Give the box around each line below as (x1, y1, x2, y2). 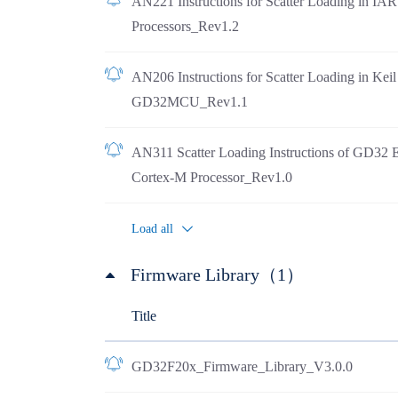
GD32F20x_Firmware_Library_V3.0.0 (131, 359, 353, 374)
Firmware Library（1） (130, 265, 304, 284)
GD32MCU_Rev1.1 (131, 94, 248, 109)
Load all (131, 222, 173, 235)
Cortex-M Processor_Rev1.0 (131, 170, 292, 185)
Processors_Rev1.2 (131, 19, 239, 34)
